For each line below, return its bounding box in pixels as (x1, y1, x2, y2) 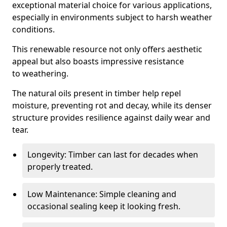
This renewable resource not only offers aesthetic (12, 44, 202, 55)
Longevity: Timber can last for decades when (27, 149, 198, 160)
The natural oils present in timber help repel (12, 88, 181, 99)
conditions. (12, 24, 55, 35)
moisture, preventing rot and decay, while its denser (12, 100, 212, 111)
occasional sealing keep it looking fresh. (27, 201, 180, 212)
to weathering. (12, 68, 68, 79)
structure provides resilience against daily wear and (12, 112, 210, 123)
